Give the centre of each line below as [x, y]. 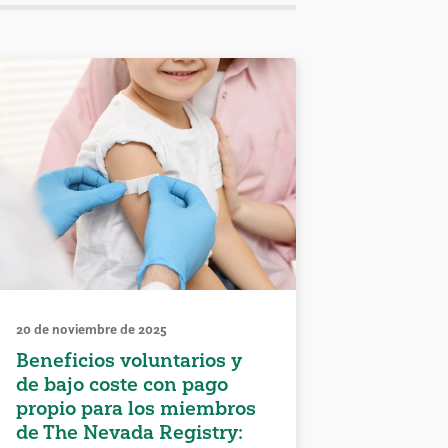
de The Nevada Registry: [130, 431]
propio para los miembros [136, 407]
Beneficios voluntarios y [129, 359]
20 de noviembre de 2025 [92, 328]
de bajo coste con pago [122, 383]
